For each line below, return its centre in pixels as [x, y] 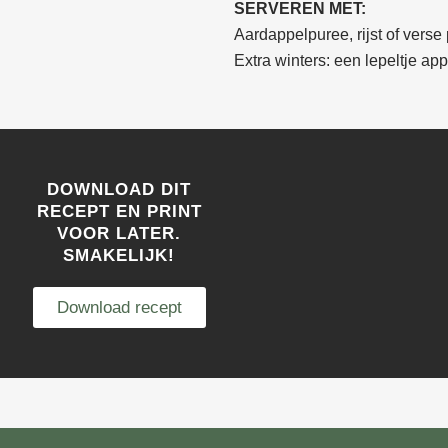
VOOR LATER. [119, 233]
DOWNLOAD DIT [119, 189]
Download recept [119, 307]
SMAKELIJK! [119, 255]
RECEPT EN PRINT [119, 211]
